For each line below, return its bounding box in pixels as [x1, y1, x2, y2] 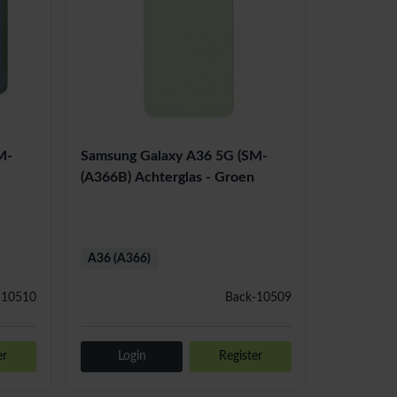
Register [219, 350, 263, 363]
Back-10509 [224, 292, 292, 305]
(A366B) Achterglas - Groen [81, 170, 255, 185]
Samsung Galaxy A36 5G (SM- [81, 149, 269, 164]
